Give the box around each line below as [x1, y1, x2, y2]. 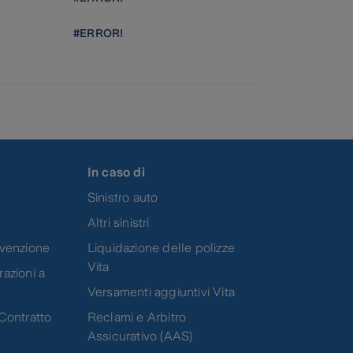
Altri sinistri [87, 215, 150, 229]
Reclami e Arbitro [87, 310, 187, 324]
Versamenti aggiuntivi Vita [87, 284, 236, 299]
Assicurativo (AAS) [87, 329, 193, 343]
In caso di [87, 165, 145, 179]
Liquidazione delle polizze [87, 240, 236, 255]
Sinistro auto [87, 190, 158, 204]
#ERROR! [73, 27, 124, 40]
